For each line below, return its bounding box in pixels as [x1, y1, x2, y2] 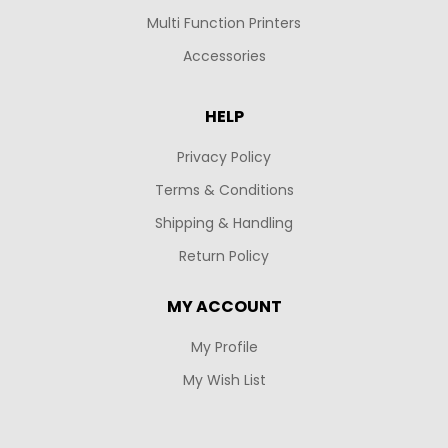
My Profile [190, 337, 258, 358]
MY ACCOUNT [166, 295, 282, 319]
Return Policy [179, 246, 269, 267]
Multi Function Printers [147, 13, 301, 34]
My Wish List [182, 370, 266, 391]
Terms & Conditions [154, 180, 294, 201]
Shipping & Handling [155, 213, 293, 234]
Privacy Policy [177, 147, 271, 168]
